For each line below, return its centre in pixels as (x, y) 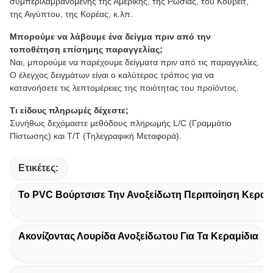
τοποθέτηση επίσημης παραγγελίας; (86, 50)
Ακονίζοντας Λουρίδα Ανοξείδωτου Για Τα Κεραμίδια (138, 236)
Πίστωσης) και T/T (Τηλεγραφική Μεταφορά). (96, 136)
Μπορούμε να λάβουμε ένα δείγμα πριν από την (110, 37)
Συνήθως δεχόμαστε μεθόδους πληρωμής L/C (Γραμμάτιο (121, 123)
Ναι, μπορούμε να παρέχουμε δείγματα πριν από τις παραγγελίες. (135, 62)
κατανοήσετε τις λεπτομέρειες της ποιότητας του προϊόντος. (124, 88)
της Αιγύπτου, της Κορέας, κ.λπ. (71, 14)
